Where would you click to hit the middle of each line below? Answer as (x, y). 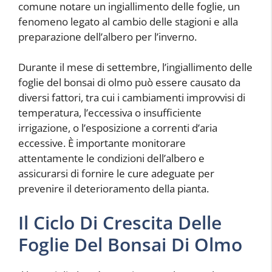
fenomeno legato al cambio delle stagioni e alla (128, 21)
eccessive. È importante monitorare (102, 143)
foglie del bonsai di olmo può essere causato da (129, 83)
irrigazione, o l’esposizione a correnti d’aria (118, 128)
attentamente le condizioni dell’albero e (111, 158)
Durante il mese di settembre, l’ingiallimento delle (135, 67)
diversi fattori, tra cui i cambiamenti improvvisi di (132, 98)
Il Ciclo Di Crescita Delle (120, 222)
